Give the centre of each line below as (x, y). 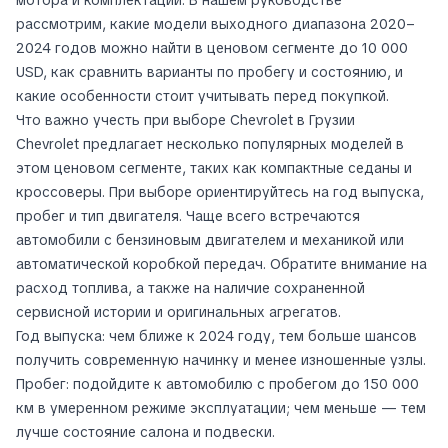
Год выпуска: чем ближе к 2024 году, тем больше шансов (216, 335)
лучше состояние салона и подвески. (145, 431)
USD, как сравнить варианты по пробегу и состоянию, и (209, 71)
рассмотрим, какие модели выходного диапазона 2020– (215, 23)
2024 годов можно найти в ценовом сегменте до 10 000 (212, 47)
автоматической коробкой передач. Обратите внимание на (221, 263)
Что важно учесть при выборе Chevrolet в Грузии (185, 119)
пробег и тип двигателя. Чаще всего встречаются (188, 215)
